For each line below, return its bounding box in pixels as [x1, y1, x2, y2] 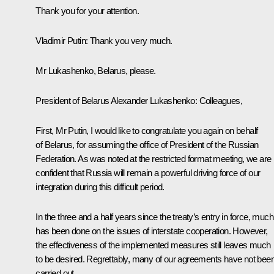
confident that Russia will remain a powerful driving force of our [35, 168, 261, 179]
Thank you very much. [89, 35, 172, 46]
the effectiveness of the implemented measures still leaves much [35, 240, 271, 251]
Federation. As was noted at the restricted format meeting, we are [35, 154, 272, 165]
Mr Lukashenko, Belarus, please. [35, 65, 156, 76]
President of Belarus [35, 95, 111, 106]
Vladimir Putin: [35, 35, 90, 46]
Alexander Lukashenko [110, 95, 195, 106]
